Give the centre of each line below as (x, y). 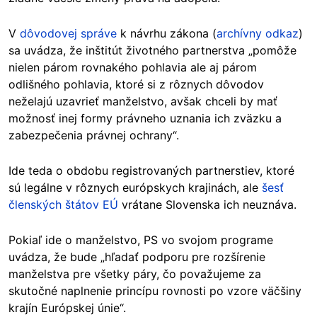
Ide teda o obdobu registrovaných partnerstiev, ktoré (151, 170)
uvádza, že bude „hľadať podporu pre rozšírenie (137, 257)
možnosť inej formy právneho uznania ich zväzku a (145, 118)
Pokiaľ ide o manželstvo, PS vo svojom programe (141, 240)
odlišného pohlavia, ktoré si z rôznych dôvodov (136, 84)
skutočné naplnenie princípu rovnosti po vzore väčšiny (155, 290)
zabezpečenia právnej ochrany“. (94, 135)
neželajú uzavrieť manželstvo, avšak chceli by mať (143, 101)
